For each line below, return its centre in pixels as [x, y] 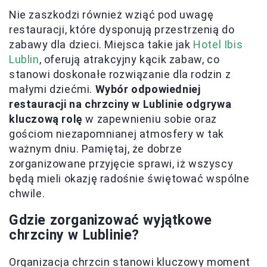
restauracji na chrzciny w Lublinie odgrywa [120, 104]
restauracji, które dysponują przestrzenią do [122, 30]
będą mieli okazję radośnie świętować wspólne [129, 179]
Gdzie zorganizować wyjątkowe [111, 221]
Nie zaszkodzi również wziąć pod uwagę [111, 15]
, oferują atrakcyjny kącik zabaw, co [129, 60]
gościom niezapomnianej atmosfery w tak [117, 134]
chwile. [27, 194]
